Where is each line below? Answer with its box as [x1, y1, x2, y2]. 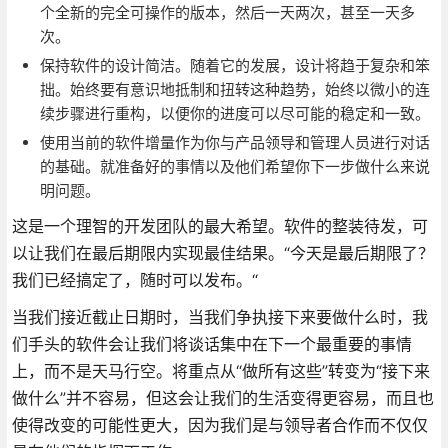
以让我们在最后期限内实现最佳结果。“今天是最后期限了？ [11, 242, 434, 263]
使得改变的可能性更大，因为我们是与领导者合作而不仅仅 [11, 414, 428, 435]
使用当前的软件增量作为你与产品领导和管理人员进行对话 [39, 132, 430, 152]
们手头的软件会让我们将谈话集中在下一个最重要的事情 [11, 333, 412, 354]
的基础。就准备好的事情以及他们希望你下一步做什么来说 [39, 156, 430, 176]
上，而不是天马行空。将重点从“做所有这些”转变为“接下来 [11, 360, 430, 381]
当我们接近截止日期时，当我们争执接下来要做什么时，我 [11, 306, 428, 327]
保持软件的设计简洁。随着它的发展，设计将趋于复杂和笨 [39, 55, 430, 75]
